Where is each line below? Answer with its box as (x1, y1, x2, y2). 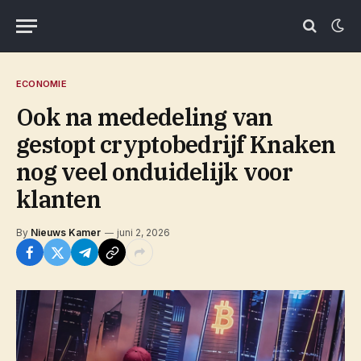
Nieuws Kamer (31, 226, 101, 239)
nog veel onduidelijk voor (16, 156, 293, 187)
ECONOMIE (16, 78, 67, 89)
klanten (16, 184, 101, 214)
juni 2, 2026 (117, 226, 170, 239)
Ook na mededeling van (16, 102, 273, 132)
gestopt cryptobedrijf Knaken (16, 129, 336, 160)
